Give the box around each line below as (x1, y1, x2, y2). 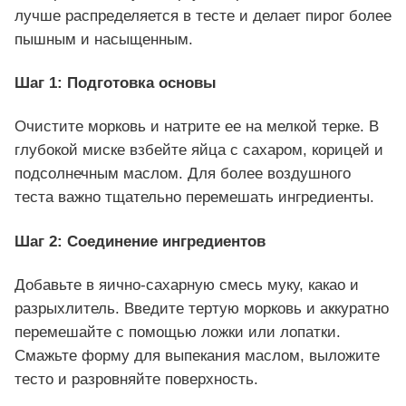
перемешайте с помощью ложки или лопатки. (14, 323, 341, 341)
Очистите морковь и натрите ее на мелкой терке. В (14, 118, 379, 136)
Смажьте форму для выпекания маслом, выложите (14, 346, 380, 364)
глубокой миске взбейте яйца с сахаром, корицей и (14, 141, 383, 159)
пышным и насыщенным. (14, 31, 193, 49)
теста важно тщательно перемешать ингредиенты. (14, 188, 374, 207)
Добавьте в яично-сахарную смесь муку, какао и (14, 275, 359, 294)
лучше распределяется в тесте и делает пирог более (14, 7, 391, 25)
